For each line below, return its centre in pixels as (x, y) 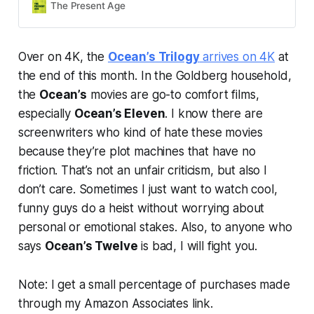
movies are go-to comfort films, (173, 95)
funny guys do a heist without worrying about (141, 209)
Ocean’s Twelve (91, 246)
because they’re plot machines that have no (137, 152)
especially (46, 114)
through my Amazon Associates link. (115, 304)
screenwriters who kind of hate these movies (140, 133)
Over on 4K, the (63, 57)
